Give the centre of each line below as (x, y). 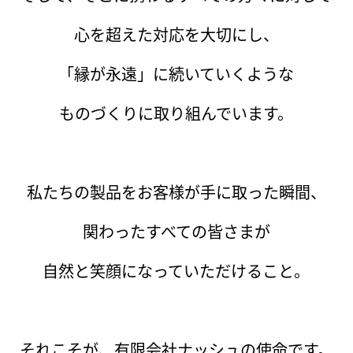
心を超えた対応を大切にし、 (176, 35)
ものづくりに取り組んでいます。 (176, 113)
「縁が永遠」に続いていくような (176, 74)
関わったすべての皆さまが (176, 232)
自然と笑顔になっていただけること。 (176, 271)
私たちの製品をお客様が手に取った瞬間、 (176, 192)
